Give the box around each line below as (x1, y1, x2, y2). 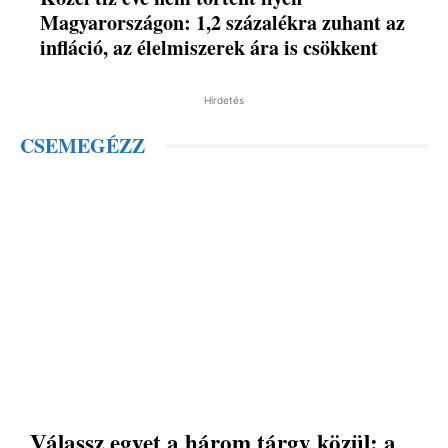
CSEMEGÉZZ (20, 131, 145, 161)
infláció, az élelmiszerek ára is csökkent (40, 33, 379, 63)
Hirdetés (204, 94, 244, 107)
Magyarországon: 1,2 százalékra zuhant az (40, 8, 406, 38)
